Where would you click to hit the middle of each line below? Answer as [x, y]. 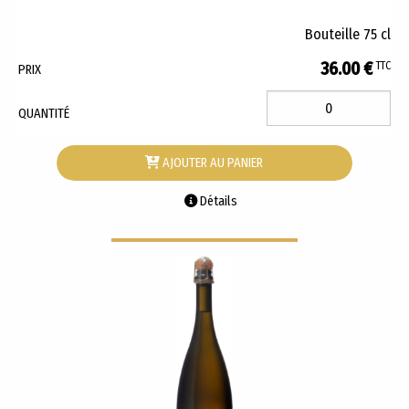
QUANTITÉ [44, 113]
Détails [218, 201]
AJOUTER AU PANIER [212, 163]
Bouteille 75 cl [348, 35]
